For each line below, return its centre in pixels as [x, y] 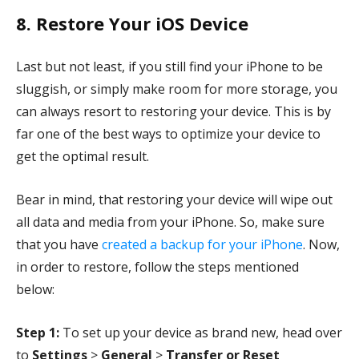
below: [37, 290]
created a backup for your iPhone [202, 245]
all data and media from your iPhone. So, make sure [170, 222]
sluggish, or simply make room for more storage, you [177, 89]
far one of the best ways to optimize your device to [168, 134]
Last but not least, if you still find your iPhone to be [169, 67]
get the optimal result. [84, 157]
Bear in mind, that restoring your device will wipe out [174, 200]
